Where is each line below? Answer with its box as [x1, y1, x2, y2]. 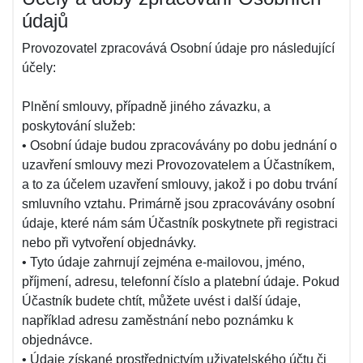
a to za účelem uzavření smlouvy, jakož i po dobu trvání [22, 177, 337, 191]
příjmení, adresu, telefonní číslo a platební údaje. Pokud [22, 275, 340, 288]
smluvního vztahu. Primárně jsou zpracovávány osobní [22, 197, 335, 211]
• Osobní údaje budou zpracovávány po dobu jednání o [22, 139, 337, 152]
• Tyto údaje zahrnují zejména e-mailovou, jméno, [22, 255, 305, 269]
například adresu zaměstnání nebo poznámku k [22, 314, 293, 327]
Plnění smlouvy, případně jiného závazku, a [22, 100, 271, 113]
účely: [22, 61, 56, 75]
